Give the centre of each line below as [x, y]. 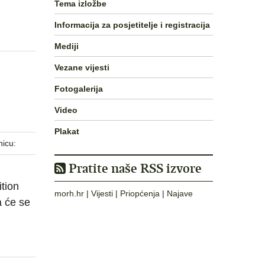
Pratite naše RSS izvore [134, 168]
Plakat [67, 131]
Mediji [67, 46]
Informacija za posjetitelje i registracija [132, 25]
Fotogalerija [79, 88]
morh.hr [69, 193]
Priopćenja [140, 193]
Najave [180, 193]
